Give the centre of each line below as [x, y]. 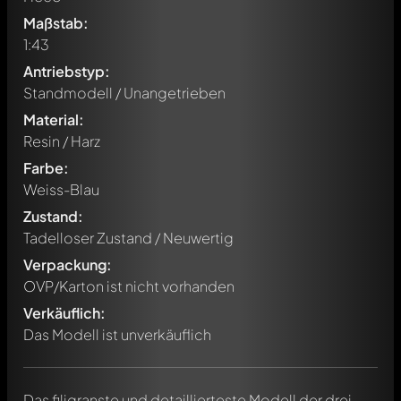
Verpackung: [68, 264]
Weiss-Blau [61, 189]
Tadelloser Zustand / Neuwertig [128, 238]
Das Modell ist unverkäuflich [117, 334]
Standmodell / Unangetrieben [124, 93]
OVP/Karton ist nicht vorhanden [129, 286]
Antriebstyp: [67, 71]
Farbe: [46, 168]
